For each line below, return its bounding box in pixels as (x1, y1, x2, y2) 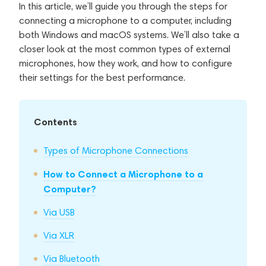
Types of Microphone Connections (43, 144, 188, 156)
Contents (34, 115, 77, 128)
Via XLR (43, 229, 74, 241)
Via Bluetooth (43, 252, 100, 264)
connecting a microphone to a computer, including (19, 14, 232, 26)
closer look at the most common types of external (19, 43, 230, 55)
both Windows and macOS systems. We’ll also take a (19, 28, 239, 40)
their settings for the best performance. (19, 71, 185, 83)
